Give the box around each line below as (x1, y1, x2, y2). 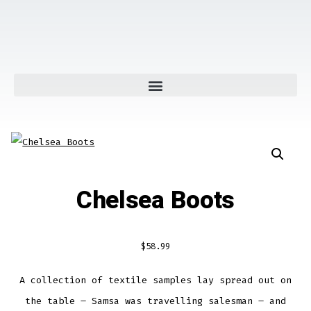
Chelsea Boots (76, 183, 235, 219)
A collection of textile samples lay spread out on (19, 274, 292, 286)
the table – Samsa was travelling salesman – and (25, 295, 286, 307)
